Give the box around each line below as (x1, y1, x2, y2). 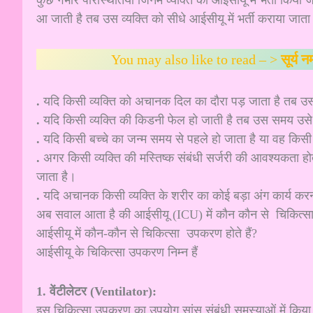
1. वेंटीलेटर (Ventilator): (36, 284, 156, 298)
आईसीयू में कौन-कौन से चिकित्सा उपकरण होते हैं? (36, 226, 257, 240)
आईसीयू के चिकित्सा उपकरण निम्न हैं (36, 245, 198, 259)
